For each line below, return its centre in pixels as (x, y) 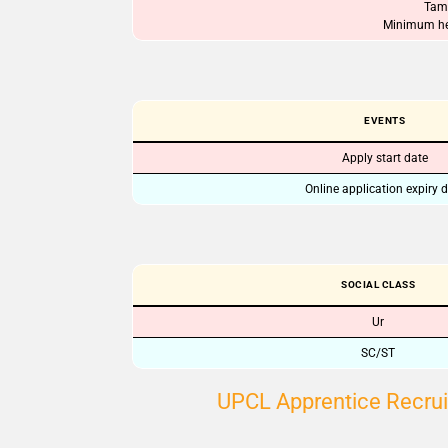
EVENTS (384, 120)
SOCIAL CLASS (378, 284)
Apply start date (384, 158)
